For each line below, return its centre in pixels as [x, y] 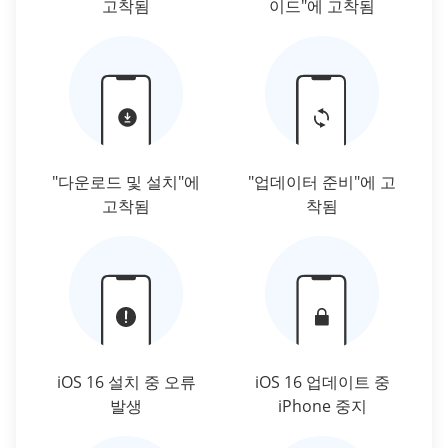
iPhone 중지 [322, 406]
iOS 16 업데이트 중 [322, 382]
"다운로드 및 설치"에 [126, 182]
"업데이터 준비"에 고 [322, 182]
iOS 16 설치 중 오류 [126, 382]
